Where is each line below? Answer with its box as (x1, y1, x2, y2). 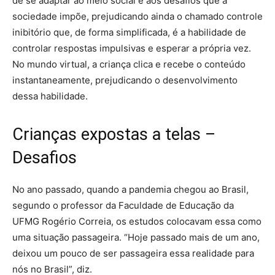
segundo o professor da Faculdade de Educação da (12, 199, 234, 211)
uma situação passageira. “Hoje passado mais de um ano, (12, 231, 260, 243)
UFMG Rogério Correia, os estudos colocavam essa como (12, 215, 261, 227)
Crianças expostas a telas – (12, 125, 215, 144)
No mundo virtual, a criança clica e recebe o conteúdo (12, 58, 246, 70)
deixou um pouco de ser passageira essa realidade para (12, 247, 254, 259)
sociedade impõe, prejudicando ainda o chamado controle (12, 10, 263, 22)
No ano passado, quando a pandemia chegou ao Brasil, (12, 184, 249, 195)
